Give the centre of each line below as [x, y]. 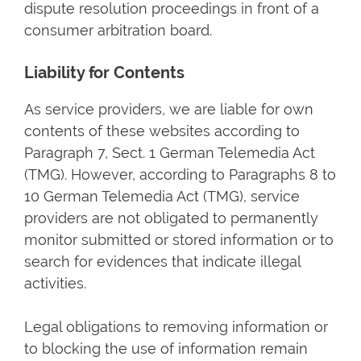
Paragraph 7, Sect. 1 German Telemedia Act [170, 153]
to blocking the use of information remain [166, 349]
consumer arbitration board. [118, 30]
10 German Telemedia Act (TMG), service [162, 196]
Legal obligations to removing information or [176, 327]
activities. [55, 283]
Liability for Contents [104, 73]
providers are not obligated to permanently [171, 218]
